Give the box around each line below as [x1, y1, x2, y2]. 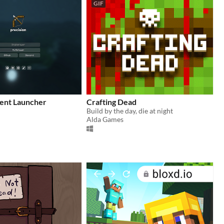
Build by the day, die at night [86, 106, 173, 115]
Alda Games [86, 114, 123, 123]
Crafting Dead [86, 96, 136, 106]
